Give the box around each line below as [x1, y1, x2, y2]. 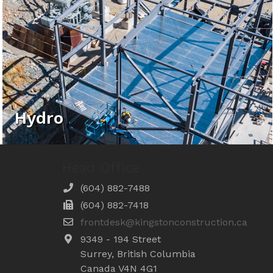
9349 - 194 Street [80, 233, 161, 245]
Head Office [62, 160, 140, 176]
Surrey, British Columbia [80, 247, 196, 260]
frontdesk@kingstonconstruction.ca [80, 216, 247, 228]
